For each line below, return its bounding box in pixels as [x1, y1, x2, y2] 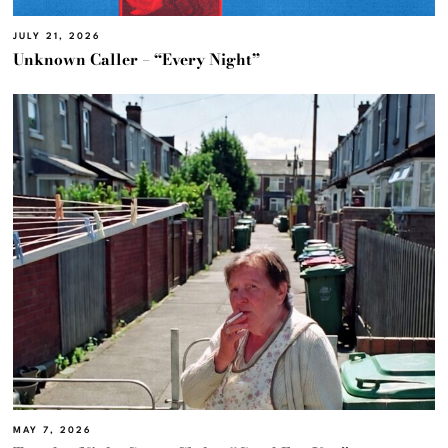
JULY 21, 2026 [13, 32, 102, 42]
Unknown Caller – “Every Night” [13, 48, 261, 72]
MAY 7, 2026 [13, 426, 93, 436]
